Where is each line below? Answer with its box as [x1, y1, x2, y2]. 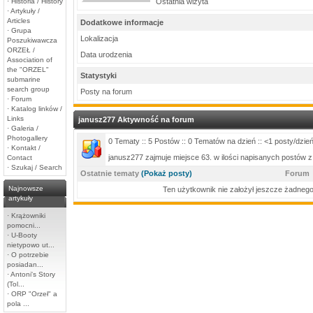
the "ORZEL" [7, 66, 49, 73]
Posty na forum [80, 87, 132, 96]
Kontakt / [11, 144, 41, 152]
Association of [7, 56, 52, 64]
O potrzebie [11, 251, 49, 259]
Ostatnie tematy [80, 169, 141, 177]
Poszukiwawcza [7, 36, 57, 44]
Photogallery [7, 134, 48, 142]
